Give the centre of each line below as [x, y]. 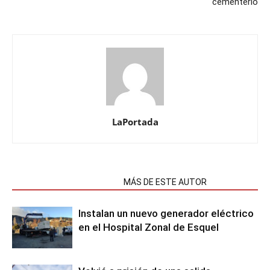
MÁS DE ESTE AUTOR [165, 182]
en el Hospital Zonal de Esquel [149, 227]
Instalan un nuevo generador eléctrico [166, 213]
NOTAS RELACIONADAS [64, 182]
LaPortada [135, 122]
